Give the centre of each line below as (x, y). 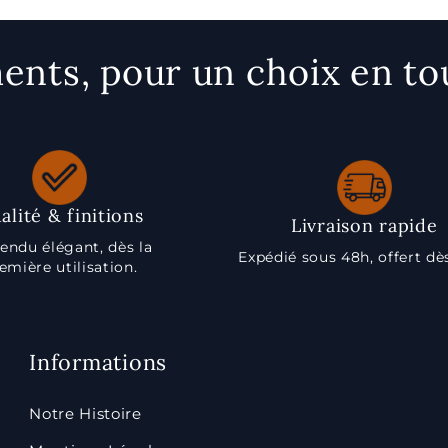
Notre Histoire (85, 413)
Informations (98, 362)
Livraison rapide (364, 225)
